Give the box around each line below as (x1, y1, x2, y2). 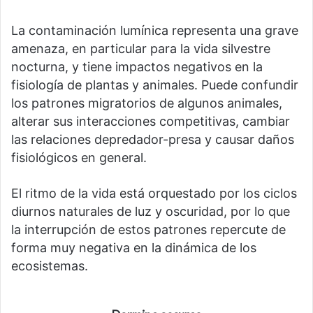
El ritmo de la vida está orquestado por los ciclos (11, 185, 297, 201)
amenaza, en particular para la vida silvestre (11, 41, 270, 56)
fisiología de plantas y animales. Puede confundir (11, 77, 298, 92)
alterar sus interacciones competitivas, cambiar (11, 113, 290, 129)
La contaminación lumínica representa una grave (11, 22, 298, 38)
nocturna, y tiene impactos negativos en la (11, 59, 263, 74)
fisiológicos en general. (11, 150, 147, 165)
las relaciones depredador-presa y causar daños (11, 131, 294, 147)
